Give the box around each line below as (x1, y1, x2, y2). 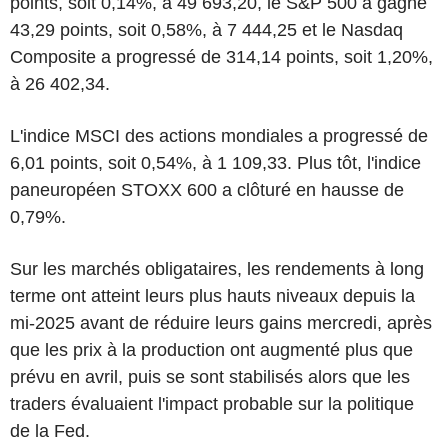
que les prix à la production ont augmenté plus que (10, 339, 413, 360)
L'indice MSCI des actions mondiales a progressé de (10, 125, 428, 146)
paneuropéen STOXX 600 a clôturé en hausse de (10, 179, 404, 200)
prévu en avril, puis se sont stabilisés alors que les (10, 366, 410, 387)
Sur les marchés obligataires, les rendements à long (10, 258, 424, 279)
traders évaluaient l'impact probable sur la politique (10, 393, 414, 414)
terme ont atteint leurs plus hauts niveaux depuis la (10, 285, 415, 306)
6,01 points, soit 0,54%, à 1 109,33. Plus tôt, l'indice (10, 152, 421, 173)
